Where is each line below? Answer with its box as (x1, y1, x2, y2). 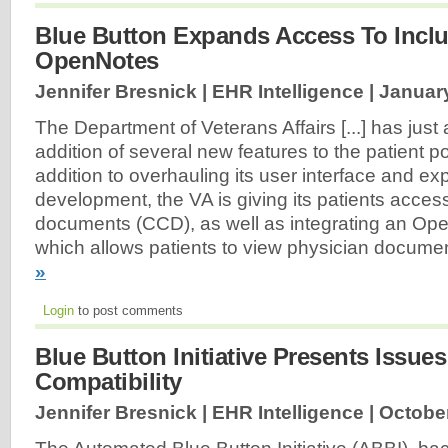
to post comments (74, 303, 183, 319)
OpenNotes (35, 47, 159, 75)
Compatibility (35, 368, 182, 396)
